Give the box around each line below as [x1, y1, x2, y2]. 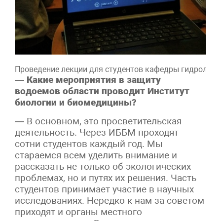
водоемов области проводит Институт [15, 85, 189, 97]
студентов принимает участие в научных [15, 183, 194, 195]
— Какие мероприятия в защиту [15, 74, 161, 85]
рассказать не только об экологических [15, 160, 191, 172]
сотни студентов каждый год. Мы [15, 138, 163, 149]
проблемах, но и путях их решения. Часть [15, 172, 196, 184]
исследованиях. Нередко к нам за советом [15, 194, 204, 206]
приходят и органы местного [15, 206, 142, 218]
